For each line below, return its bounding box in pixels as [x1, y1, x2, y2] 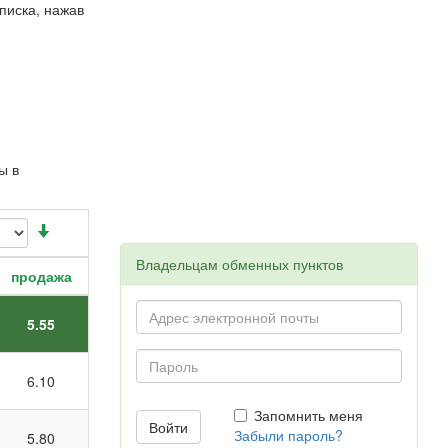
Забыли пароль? [234, 425, 344, 445]
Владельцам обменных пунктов [135, 254, 343, 274]
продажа [10, 266, 72, 286]
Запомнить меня [254, 405, 364, 425]
